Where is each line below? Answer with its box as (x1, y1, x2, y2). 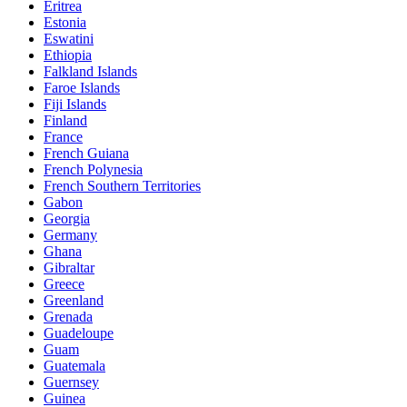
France (44, 128, 83, 144)
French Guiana (44, 144, 129, 161)
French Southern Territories (44, 177, 201, 194)
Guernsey (44, 373, 99, 390)
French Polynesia (44, 161, 143, 177)
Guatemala (44, 357, 105, 373)
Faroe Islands (44, 79, 120, 95)
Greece (44, 275, 84, 292)
